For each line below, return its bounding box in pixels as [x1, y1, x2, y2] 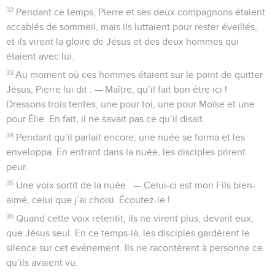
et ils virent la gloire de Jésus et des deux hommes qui [6, 36, 239, 47]
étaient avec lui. [6, 51, 74, 61]
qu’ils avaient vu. [6, 257, 78, 268]
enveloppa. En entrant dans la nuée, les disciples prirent [6, 147, 246, 157]
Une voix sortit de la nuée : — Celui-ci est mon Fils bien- [16, 180, 256, 190]
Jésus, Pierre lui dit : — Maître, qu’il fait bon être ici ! [6, 84, 227, 95]
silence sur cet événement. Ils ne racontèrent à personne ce [6, 242, 263, 253]
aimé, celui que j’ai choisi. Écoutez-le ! [6, 195, 170, 205]
